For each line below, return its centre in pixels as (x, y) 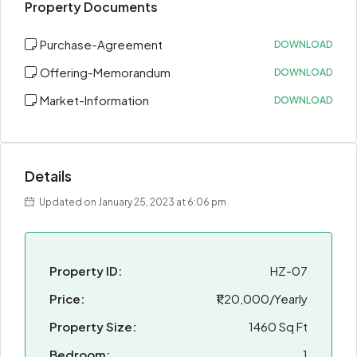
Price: (67, 298)
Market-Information (94, 100)
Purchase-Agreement (101, 44)
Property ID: (86, 271)
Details (48, 176)
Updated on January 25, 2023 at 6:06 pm (132, 202)
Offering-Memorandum (105, 72)
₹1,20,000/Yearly (262, 298)
